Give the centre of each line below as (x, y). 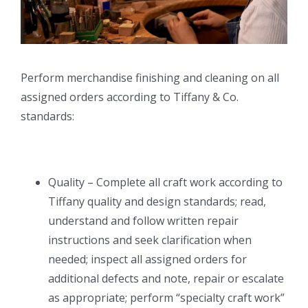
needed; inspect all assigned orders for (147, 259)
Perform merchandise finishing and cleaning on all (150, 77)
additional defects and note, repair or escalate (166, 278)
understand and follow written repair (143, 220)
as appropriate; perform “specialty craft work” (166, 297)
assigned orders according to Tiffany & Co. (130, 97)
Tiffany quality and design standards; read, (157, 201)
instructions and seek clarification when (150, 240)
